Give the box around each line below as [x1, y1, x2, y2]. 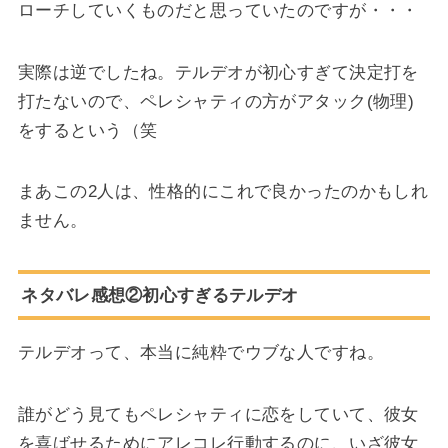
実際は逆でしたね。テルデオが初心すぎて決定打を [17, 61, 419, 82]
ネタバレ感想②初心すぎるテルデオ [21, 284, 299, 305]
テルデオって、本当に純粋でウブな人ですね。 [17, 341, 384, 362]
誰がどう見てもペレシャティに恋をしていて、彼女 [17, 403, 419, 424]
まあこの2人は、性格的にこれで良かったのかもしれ [17, 181, 429, 202]
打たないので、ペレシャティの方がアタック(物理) [17, 90, 415, 111]
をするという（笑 [17, 119, 158, 140]
